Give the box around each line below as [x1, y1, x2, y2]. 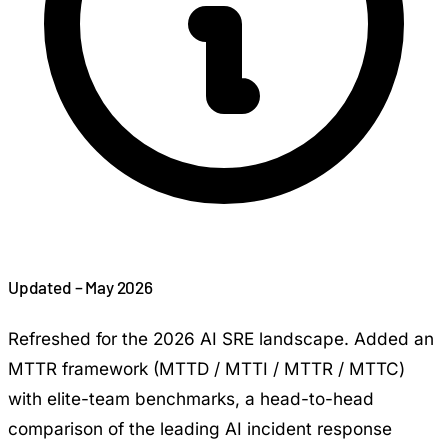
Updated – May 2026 [8, 276, 153, 297]
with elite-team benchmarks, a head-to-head [8, 388, 374, 410]
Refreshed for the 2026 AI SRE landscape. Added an [8, 328, 434, 350]
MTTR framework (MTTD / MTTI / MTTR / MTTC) [8, 358, 405, 380]
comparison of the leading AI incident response [8, 418, 392, 440]
